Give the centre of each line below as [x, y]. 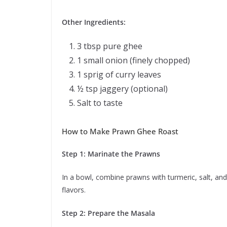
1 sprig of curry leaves [119, 75]
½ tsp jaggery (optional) [122, 89]
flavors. [74, 190]
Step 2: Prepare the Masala [108, 213]
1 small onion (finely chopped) [134, 61]
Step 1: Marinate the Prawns [111, 154]
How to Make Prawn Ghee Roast [120, 131]
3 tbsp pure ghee [110, 46]
